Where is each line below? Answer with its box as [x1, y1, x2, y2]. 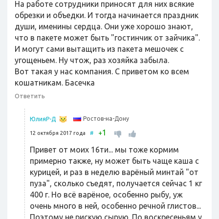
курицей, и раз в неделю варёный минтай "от [30, 168, 198, 176]
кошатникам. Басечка [15, 78, 95, 87]
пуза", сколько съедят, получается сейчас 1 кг [30, 179, 202, 188]
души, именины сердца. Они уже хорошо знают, [15, 22, 193, 31]
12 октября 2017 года [30, 130, 90, 136]
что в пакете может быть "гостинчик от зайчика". [15, 33, 200, 42]
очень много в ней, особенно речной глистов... [30, 201, 201, 210]
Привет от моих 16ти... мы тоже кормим [30, 145, 179, 154]
